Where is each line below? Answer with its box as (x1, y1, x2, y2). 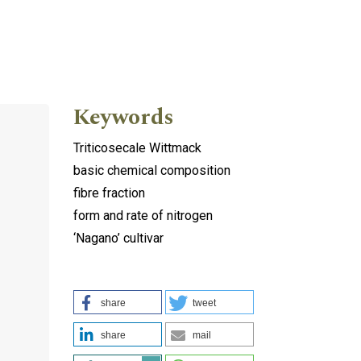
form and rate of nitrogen (73, 207, 213, 223)
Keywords (73, 99, 174, 135)
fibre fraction (73, 185, 145, 201)
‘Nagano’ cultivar (73, 230, 164, 246)
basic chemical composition (73, 162, 230, 178)
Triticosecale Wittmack (73, 139, 201, 156)
